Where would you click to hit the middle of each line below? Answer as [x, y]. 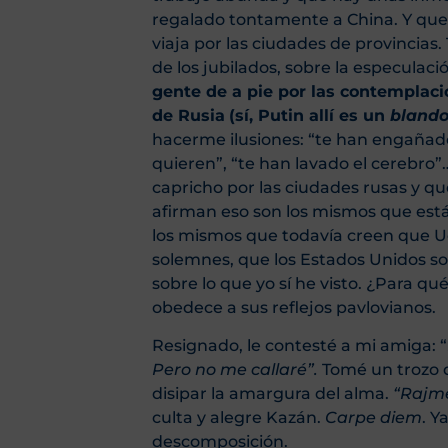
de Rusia [188, 115]
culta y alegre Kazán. [238, 417]
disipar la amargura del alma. [272, 393]
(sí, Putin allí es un [309, 115]
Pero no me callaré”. [237, 369]
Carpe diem [373, 417]
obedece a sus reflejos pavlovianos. [294, 307]
